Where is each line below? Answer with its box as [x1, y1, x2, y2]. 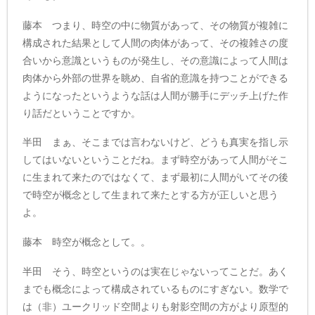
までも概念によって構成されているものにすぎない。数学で [22, 283, 289, 295]
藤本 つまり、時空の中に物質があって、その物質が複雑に [22, 19, 289, 31]
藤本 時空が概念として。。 [22, 236, 151, 248]
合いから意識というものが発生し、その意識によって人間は [22, 54, 289, 66]
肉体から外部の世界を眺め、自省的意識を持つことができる [22, 72, 289, 84]
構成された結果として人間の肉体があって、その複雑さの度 [22, 37, 289, 49]
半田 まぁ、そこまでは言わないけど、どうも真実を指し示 [22, 136, 289, 148]
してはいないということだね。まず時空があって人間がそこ [22, 154, 289, 166]
